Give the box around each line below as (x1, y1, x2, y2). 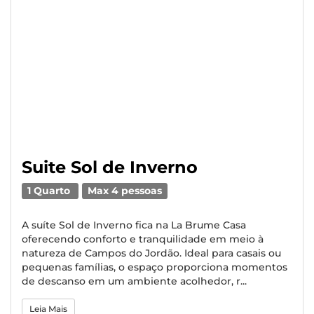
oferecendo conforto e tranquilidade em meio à (22, 233, 264, 245)
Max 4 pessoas (88, 185, 163, 196)
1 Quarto (27, 185, 74, 196)
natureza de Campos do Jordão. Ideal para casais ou (22, 247, 281, 259)
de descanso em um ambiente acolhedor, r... (22, 275, 247, 287)
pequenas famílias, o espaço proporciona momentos (22, 261, 287, 273)
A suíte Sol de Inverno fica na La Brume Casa (22, 219, 246, 231)
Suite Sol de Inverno (22, 157, 198, 177)
